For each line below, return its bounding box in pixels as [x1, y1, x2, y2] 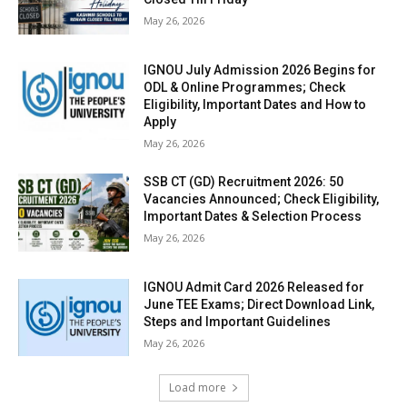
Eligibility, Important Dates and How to [144, 97, 367, 113]
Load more [168, 380, 226, 396]
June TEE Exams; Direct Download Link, [144, 296, 375, 312]
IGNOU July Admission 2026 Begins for [144, 63, 377, 78]
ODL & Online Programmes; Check [144, 80, 346, 95]
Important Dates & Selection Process [144, 209, 362, 224]
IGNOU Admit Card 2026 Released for [144, 279, 365, 294]
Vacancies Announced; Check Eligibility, [144, 192, 380, 207]
